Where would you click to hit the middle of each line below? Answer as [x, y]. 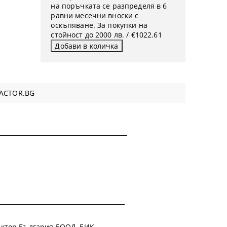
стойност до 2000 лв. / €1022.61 [106, 35]
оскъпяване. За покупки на [99, 25]
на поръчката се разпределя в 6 [109, 6]
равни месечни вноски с [95, 15]
